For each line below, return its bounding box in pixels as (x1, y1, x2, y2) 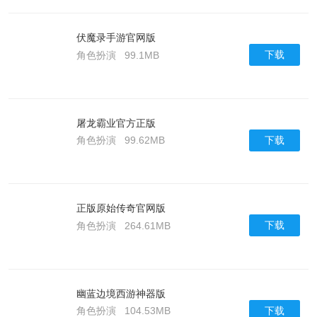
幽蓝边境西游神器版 (76, 287, 166, 299)
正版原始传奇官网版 (76, 202, 166, 214)
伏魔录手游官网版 (76, 32, 156, 44)
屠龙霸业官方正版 (76, 117, 156, 129)
